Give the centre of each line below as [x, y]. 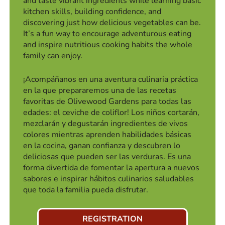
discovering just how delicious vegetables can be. [112, 22]
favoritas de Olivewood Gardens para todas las [107, 101]
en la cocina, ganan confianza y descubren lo [102, 145]
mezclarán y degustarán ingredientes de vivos [106, 123]
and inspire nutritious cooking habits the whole [108, 44]
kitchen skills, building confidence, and [92, 11]
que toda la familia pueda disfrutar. [86, 190]
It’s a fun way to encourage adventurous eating [107, 33]
